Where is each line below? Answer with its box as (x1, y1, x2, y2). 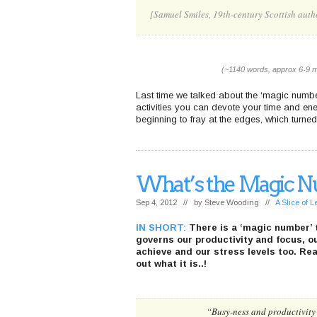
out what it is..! (136, 258, 207, 269)
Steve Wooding (204, 197, 259, 207)
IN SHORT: (136, 221, 186, 233)
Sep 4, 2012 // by (136, 197, 204, 207)
